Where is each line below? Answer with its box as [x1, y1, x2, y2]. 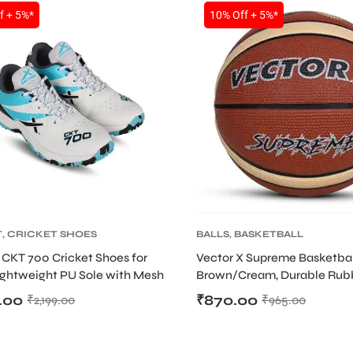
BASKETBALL [234, 229, 303, 240]
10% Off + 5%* [210, 9, 278, 22]
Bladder [196, 285, 241, 300]
